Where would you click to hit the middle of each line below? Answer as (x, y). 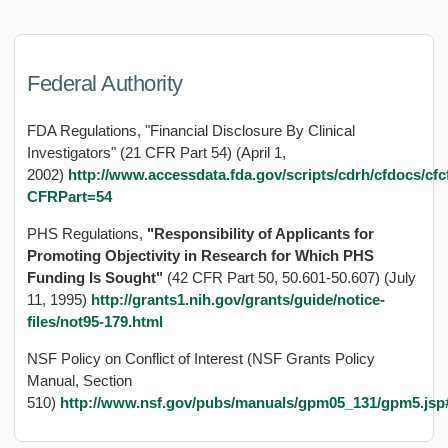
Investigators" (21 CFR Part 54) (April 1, (156, 152)
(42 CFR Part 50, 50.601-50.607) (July (289, 277)
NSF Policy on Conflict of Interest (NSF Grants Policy (201, 358)
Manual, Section (79, 380)
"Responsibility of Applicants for (260, 233)
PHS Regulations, (87, 233)
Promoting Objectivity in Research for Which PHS (200, 255)
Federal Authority (105, 83)
